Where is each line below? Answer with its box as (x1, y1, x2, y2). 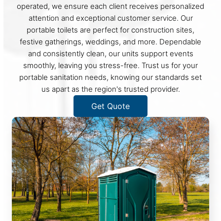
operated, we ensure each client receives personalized (17, 1, 204, 11)
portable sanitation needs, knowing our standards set (19, 72, 202, 82)
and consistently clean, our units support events (28, 48, 193, 58)
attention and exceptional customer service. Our (28, 13, 193, 23)
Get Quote (91, 101, 130, 111)
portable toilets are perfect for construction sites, (27, 25, 194, 35)
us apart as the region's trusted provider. (41, 84, 180, 94)
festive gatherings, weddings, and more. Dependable (20, 37, 201, 46)
